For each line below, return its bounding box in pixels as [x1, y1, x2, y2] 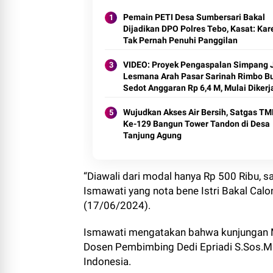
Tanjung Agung [123, 130, 182, 140]
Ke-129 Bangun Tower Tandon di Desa [123, 119, 270, 129]
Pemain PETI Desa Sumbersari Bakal [123, 12, 265, 22]
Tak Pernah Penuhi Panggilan [123, 35, 238, 45]
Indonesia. [83, 255, 131, 268]
